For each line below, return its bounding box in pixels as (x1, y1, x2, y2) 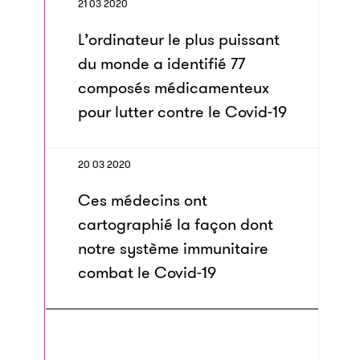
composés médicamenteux (78, 76, 269, 99)
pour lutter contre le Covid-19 (78, 100, 287, 123)
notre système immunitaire (78, 237, 268, 260)
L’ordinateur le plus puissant (78, 28, 280, 51)
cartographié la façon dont (78, 213, 273, 235)
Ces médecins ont (78, 189, 207, 211)
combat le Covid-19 (78, 261, 216, 284)
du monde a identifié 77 (78, 52, 245, 75)
